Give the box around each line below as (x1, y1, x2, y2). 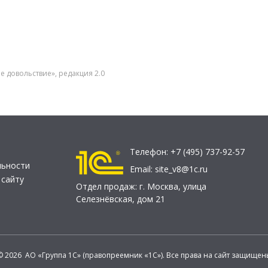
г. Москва (139, 181, 178, 192)
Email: (130, 163, 155, 175)
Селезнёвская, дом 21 (76, 193, 165, 205)
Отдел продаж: (76, 181, 139, 192)
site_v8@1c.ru (155, 163, 208, 175)
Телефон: (130, 146, 170, 157)
